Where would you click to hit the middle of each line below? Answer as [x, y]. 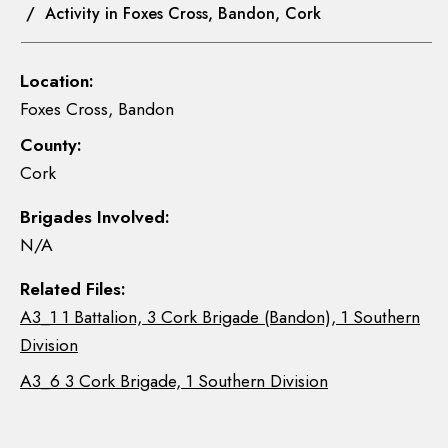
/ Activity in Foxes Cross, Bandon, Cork [171, 13]
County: [51, 145]
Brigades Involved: [95, 217]
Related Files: [73, 289]
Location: [57, 81]
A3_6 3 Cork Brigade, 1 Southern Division [174, 381]
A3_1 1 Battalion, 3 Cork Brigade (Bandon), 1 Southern [220, 317]
